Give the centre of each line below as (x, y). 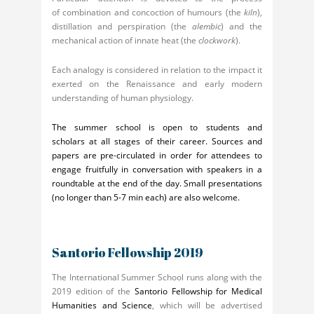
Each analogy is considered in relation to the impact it (157, 69)
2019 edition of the (93, 291)
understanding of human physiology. (123, 97)
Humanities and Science (102, 305)
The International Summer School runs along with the (157, 277)
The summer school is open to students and (157, 127)
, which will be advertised (207, 305)
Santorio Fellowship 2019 (128, 252)
